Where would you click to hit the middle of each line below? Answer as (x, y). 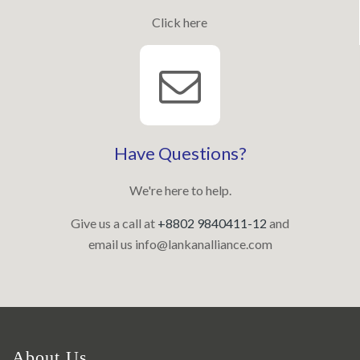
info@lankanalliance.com (203, 244)
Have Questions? (180, 153)
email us (111, 244)
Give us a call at (114, 223)
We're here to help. (180, 190)
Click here (180, 22)
